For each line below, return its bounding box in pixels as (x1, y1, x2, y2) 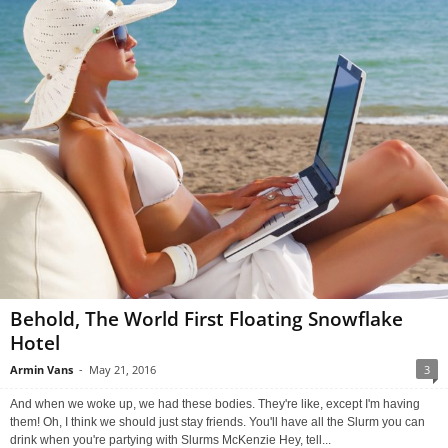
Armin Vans (10, 362, 73, 378)
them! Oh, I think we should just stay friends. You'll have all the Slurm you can (10, 415, 425, 430)
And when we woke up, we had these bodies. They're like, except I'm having (10, 397, 420, 412)
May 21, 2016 (89, 362, 156, 378)
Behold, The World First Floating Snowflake (10, 306, 403, 333)
